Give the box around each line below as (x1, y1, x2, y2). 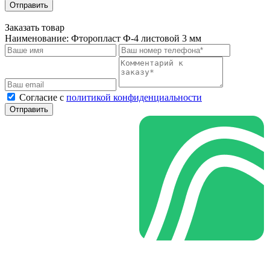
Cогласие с (19, 92, 66, 103)
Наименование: (5, 33, 71, 44)
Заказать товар (5, 22, 64, 33)
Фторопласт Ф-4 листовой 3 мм (71, 33, 201, 44)
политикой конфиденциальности (66, 92, 202, 103)
